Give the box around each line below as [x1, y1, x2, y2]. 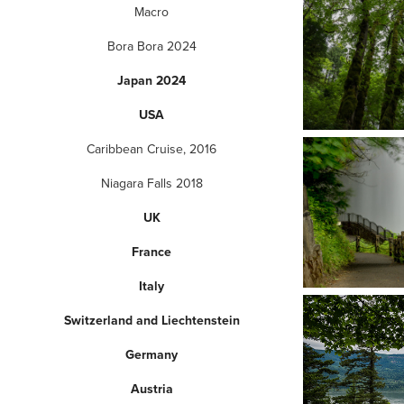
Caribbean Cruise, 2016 [87, 139, 216, 158]
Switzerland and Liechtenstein [63, 310, 240, 329]
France [132, 242, 171, 261]
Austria [130, 379, 173, 398]
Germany [125, 344, 178, 363]
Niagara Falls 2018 [100, 173, 203, 192]
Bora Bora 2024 [106, 36, 197, 55]
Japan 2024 [117, 70, 186, 89]
